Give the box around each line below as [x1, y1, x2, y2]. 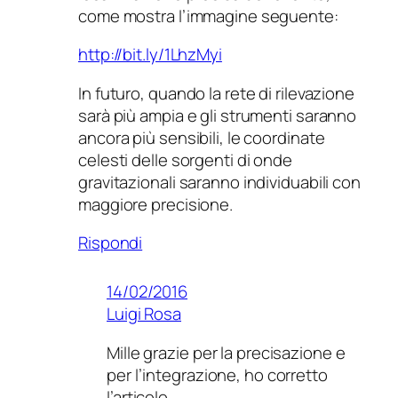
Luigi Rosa [107, 302, 181, 326]
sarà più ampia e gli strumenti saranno [78, 103, 357, 127]
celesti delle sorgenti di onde [78, 147, 292, 171]
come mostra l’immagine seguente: [78, 4, 338, 28]
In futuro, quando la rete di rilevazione [78, 81, 354, 105]
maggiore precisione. [78, 192, 233, 216]
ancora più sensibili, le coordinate [78, 125, 325, 149]
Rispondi [78, 231, 143, 255]
